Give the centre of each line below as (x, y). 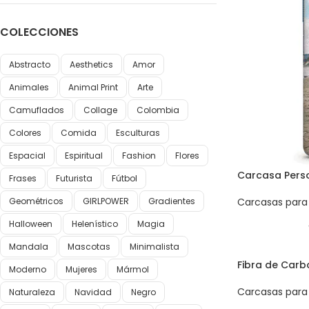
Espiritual (84, 156)
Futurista (74, 178)
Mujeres (81, 269)
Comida (79, 133)
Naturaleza (32, 292)
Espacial (27, 156)
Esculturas (138, 133)
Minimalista (154, 247)
